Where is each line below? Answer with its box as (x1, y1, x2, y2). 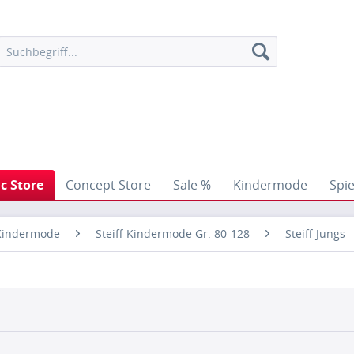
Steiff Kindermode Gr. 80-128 (96, 226, 250, 241)
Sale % (173, 176, 211, 194)
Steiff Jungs (285, 226, 345, 241)
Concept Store (66, 176, 151, 194)
